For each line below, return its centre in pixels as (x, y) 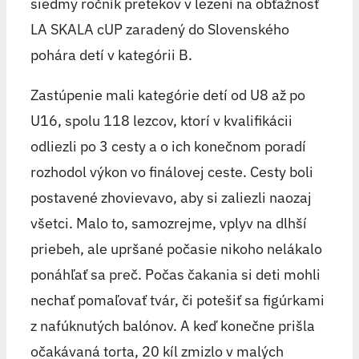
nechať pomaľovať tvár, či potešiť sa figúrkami (177, 300)
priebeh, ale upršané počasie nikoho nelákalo (176, 248)
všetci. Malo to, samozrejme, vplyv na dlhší (168, 223)
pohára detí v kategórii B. (111, 54)
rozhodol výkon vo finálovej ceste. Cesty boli (171, 171)
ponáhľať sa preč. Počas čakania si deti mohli (175, 274)
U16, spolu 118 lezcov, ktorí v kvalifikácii (161, 120)
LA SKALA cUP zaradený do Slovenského (159, 29)
